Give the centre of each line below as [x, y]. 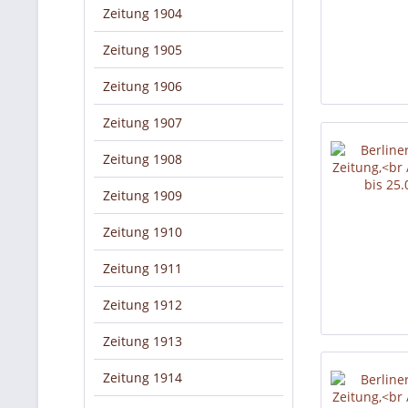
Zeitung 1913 [143, 341]
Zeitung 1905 [143, 50]
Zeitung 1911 [143, 268]
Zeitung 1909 [143, 195]
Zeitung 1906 [143, 86]
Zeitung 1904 [143, 13]
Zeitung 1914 [143, 377]
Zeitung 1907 [143, 122]
